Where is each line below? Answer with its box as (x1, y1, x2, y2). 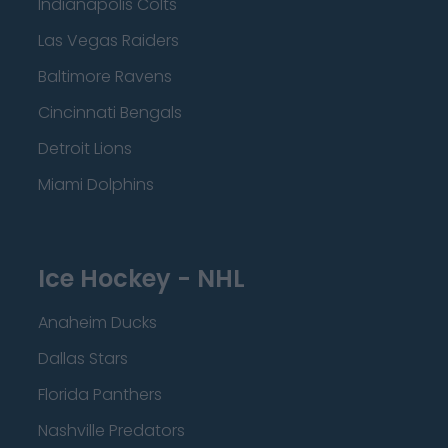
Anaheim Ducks (38, 311, 157, 334)
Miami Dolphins (38, 173, 154, 196)
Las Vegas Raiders (38, 29, 179, 52)
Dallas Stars (38, 347, 128, 370)
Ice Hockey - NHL (38, 262, 245, 295)
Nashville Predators (38, 419, 185, 442)
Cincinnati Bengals (38, 101, 182, 124)
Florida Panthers (38, 383, 162, 406)
